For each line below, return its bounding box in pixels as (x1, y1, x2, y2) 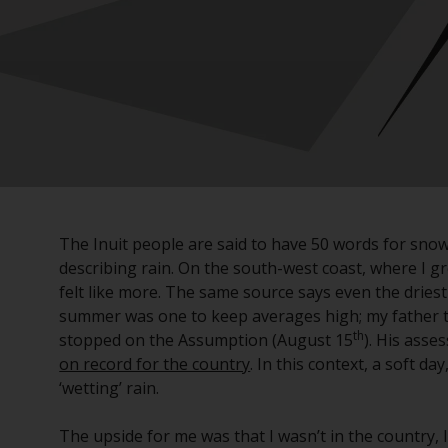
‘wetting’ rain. (59, 377, 160, 399)
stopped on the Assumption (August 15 (59, 329, 354, 351)
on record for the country (59, 353, 251, 375)
